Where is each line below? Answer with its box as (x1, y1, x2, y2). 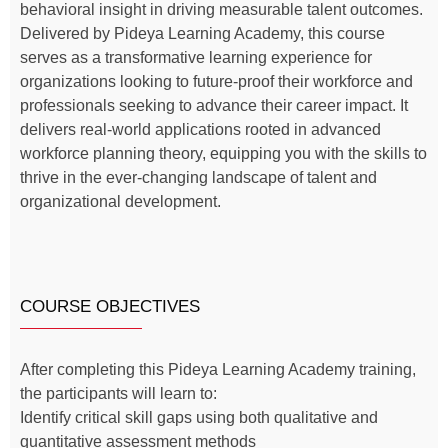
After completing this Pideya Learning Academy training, (20, 360, 416, 378)
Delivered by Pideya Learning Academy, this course (20, 25, 385, 43)
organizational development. (20, 193, 221, 211)
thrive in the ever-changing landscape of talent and (20, 169, 377, 187)
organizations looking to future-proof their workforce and (20, 73, 413, 91)
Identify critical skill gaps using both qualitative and (20, 408, 378, 426)
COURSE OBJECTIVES (20, 296, 200, 316)
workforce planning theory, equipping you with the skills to (20, 145, 427, 163)
